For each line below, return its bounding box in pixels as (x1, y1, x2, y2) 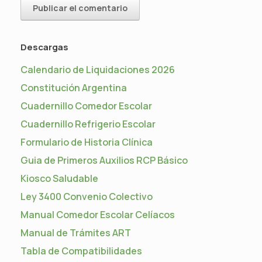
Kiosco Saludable (20, 172, 98, 185)
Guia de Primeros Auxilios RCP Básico (20, 154, 188, 167)
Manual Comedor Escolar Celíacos (20, 208, 175, 222)
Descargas (20, 41, 68, 54)
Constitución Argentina (20, 81, 127, 95)
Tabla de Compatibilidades (20, 244, 142, 258)
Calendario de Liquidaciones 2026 (20, 63, 175, 77)
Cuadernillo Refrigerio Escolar (20, 118, 156, 131)
